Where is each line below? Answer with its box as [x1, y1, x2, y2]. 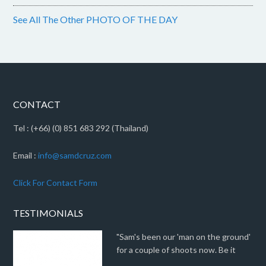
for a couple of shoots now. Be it [116, 244, 236, 255]
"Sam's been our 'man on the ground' [116, 231, 251, 242]
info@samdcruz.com [38, 150, 112, 160]
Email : [13, 150, 39, 160]
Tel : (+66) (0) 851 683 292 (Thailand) [13, 122, 149, 133]
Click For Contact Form [13, 177, 98, 188]
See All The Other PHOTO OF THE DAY [13, 13, 178, 25]
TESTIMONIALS [13, 207, 84, 218]
